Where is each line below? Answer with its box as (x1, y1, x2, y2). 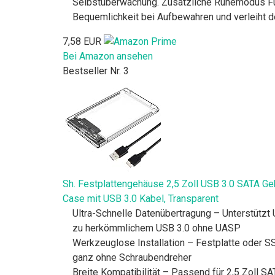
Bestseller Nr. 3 (63, 65, 129, 77)
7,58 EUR (63, 35, 101, 47)
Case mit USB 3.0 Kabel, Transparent (63, 193, 219, 205)
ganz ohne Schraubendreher (72, 252, 192, 264)
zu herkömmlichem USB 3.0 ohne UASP (72, 222, 241, 234)
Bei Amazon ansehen (63, 50, 153, 63)
